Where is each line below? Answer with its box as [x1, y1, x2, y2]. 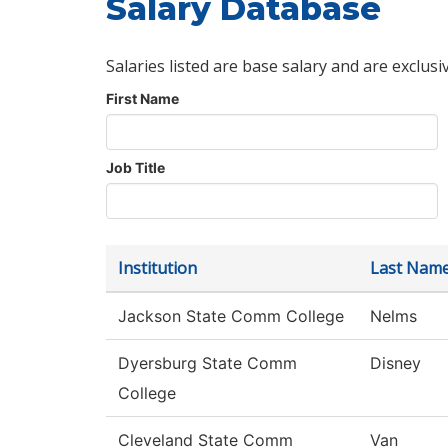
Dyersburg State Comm [118, 353, 297, 374]
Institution [118, 257, 197, 280]
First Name [106, 90, 179, 108]
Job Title [106, 159, 165, 177]
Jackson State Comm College [118, 306, 344, 327]
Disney [370, 353, 421, 374]
